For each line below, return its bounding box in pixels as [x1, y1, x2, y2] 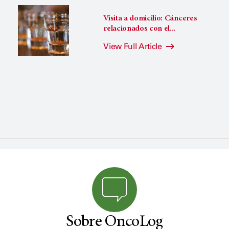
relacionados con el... [103, 25, 176, 33]
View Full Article [103, 41, 164, 52]
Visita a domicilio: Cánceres [103, 14, 197, 23]
